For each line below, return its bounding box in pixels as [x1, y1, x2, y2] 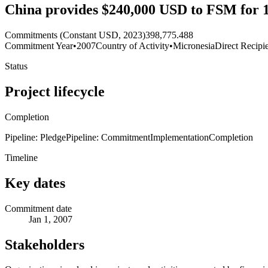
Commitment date [5, 203, 72, 214]
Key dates [5, 175, 65, 191]
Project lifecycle [5, 83, 105, 99]
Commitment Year [5, 41, 73, 51]
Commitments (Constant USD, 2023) [5, 30, 145, 41]
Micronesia [173, 41, 215, 51]
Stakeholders [5, 236, 84, 252]
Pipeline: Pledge [5, 132, 66, 142]
